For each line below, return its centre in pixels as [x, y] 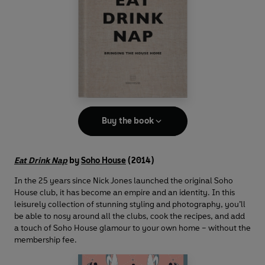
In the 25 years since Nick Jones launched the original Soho [124, 181]
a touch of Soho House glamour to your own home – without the [132, 228]
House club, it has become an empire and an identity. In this [125, 193]
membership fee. [46, 240]
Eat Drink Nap [41, 161]
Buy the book [128, 121]
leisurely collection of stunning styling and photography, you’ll [130, 205]
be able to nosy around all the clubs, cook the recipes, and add [130, 216]
